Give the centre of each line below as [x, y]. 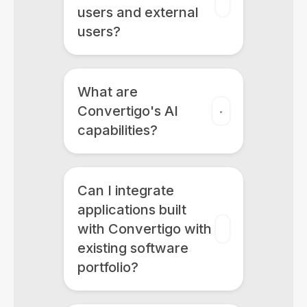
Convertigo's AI [127, 111]
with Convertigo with [144, 229]
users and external [138, 12]
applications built [132, 210]
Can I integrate [125, 191]
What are [107, 92]
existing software [133, 248]
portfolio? [108, 267]
